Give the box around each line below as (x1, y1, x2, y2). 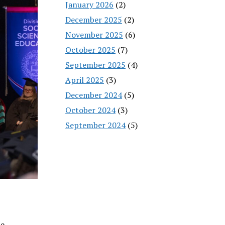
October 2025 (65, 44, 116, 55)
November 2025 (65, 29, 124, 40)
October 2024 (65, 104, 116, 116)
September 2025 (65, 59, 126, 70)
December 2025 (65, 14, 123, 25)
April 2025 (65, 74, 104, 85)
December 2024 (65, 89, 123, 100)
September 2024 (65, 119, 126, 131)
